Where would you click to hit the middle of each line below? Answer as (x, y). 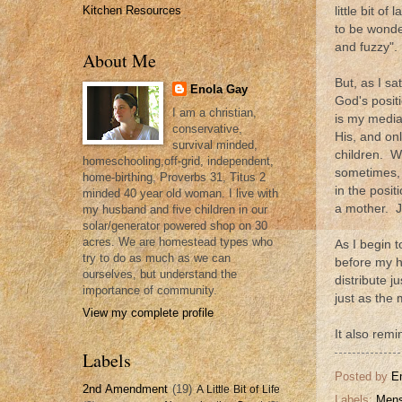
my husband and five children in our (175, 210)
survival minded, (214, 145)
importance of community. (150, 291)
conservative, (207, 129)
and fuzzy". (366, 47)
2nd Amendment (125, 389)
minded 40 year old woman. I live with (180, 194)
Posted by (363, 376)
